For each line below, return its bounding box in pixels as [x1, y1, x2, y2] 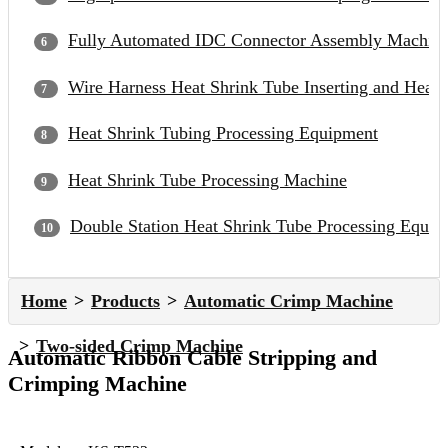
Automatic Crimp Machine [184, 290, 393, 311]
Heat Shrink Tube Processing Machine [68, 169, 347, 190]
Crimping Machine [8, 370, 187, 396]
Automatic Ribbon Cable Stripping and [8, 344, 377, 370]
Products [91, 290, 160, 311]
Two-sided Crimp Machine [36, 335, 243, 356]
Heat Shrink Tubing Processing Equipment [68, 123, 378, 144]
